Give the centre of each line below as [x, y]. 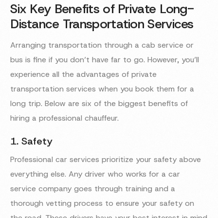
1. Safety [32, 141]
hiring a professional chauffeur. [65, 118]
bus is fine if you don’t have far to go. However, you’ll [105, 60]
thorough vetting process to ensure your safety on [102, 203]
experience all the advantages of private [84, 74]
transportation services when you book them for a [102, 89]
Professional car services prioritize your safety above [106, 160]
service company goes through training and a [93, 189]
